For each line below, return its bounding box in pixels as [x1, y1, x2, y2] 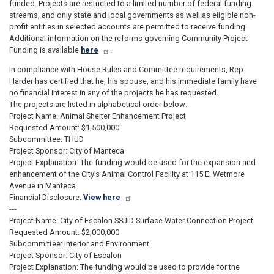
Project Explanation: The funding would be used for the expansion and [9, 157, 256, 167]
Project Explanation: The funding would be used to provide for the [9, 262, 240, 272]
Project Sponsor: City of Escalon [9, 250, 122, 260]
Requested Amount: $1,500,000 [9, 122, 119, 132]
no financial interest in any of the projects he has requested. [9, 87, 218, 97]
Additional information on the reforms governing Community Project [9, 34, 248, 43]
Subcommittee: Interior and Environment [9, 239, 149, 248]
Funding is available [9, 45, 81, 54]
